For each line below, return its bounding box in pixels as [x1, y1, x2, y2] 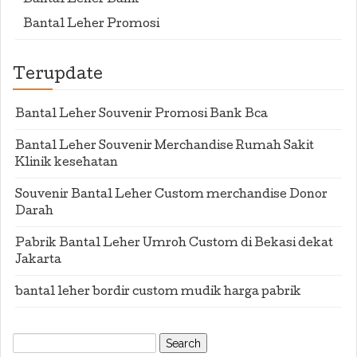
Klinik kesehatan [15, 158, 118, 169]
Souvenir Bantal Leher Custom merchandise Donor [15, 190, 328, 201]
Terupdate [13, 68, 103, 84]
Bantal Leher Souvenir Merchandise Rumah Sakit [15, 141, 314, 152]
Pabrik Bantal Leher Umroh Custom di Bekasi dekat [15, 238, 333, 249]
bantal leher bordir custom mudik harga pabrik [15, 287, 301, 298]
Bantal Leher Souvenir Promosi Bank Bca [15, 109, 268, 120]
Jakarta [15, 255, 61, 266]
